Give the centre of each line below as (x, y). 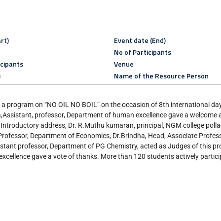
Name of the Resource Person (161, 75)
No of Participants (142, 52)
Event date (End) (140, 40)
